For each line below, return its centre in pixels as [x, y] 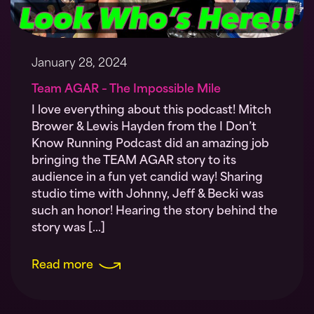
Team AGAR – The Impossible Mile [126, 89]
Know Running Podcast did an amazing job [150, 144]
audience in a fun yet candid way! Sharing [147, 178]
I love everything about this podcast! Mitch [151, 110]
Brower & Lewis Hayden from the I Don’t [144, 127]
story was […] [68, 228]
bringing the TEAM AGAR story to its [134, 161]
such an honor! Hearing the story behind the [155, 211]
